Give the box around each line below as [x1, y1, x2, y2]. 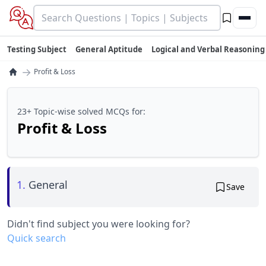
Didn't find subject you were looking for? [7, 217, 190, 230]
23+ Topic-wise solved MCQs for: [17, 106, 145, 117]
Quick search [7, 232, 66, 245]
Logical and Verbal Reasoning [151, 44, 265, 55]
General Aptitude [75, 44, 142, 55]
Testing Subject [7, 44, 66, 55]
